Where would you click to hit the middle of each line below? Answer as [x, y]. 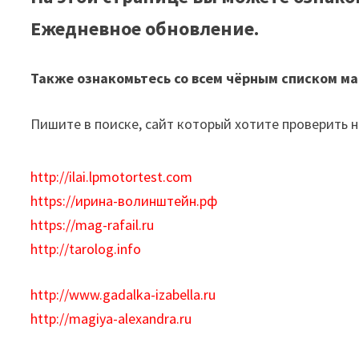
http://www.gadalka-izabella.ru [123, 294]
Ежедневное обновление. [145, 28]
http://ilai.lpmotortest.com [112, 177]
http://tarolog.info [86, 249]
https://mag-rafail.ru [93, 225]
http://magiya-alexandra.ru [111, 319]
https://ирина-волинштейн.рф [124, 201]
